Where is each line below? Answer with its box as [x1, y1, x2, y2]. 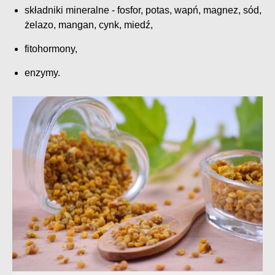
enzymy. [25, 68, 60, 79]
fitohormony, [25, 44, 77, 55]
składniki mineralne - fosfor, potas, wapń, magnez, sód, [25, 5, 261, 16]
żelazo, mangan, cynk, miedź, [25, 20, 153, 31]
